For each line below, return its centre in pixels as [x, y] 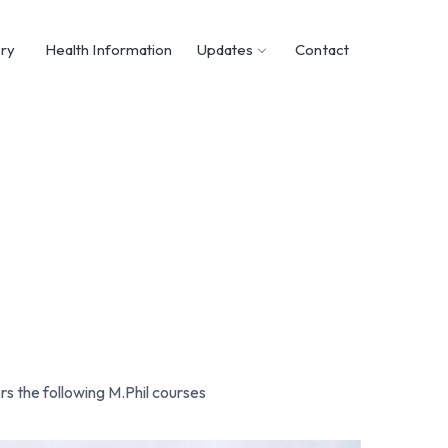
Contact [322, 49]
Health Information [108, 49]
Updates [225, 49]
